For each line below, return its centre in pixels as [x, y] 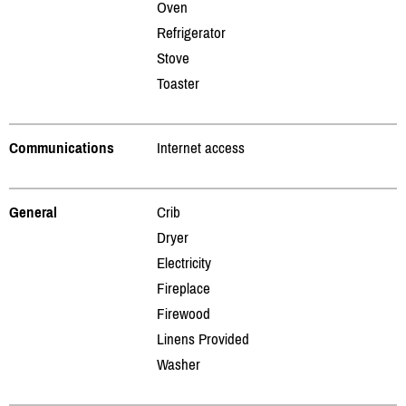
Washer [179, 364]
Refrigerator [191, 32]
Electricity [184, 262]
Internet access [201, 147]
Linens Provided [203, 338]
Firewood [184, 313]
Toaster [178, 83]
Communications [62, 147]
